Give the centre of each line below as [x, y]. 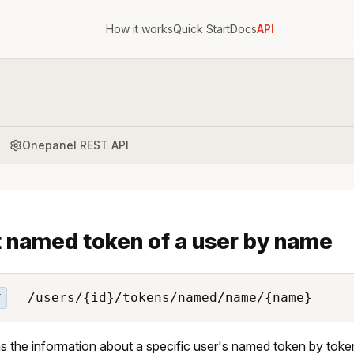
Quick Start [201, 29]
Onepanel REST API [75, 145]
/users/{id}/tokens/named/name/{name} [166, 297]
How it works [139, 29]
